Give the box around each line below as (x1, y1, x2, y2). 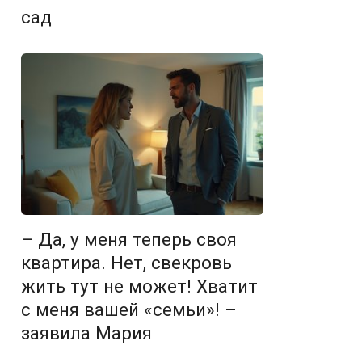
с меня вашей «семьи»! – (21, 299, 237, 320)
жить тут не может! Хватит (21, 276, 258, 297)
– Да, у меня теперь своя (21, 229, 237, 250)
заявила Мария (21, 322, 152, 343)
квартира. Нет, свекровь (21, 252, 232, 273)
